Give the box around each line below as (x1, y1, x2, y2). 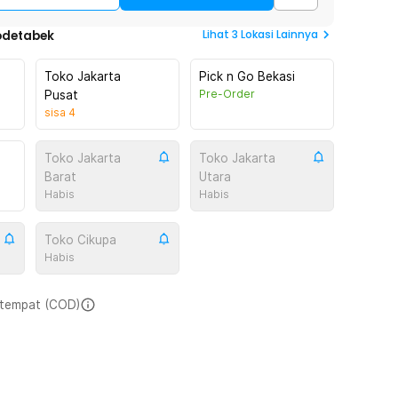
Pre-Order (199, 87, 255, 100)
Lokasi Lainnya (241, 27, 318, 42)
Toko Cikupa (44, 233, 116, 247)
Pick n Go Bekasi (199, 69, 295, 84)
